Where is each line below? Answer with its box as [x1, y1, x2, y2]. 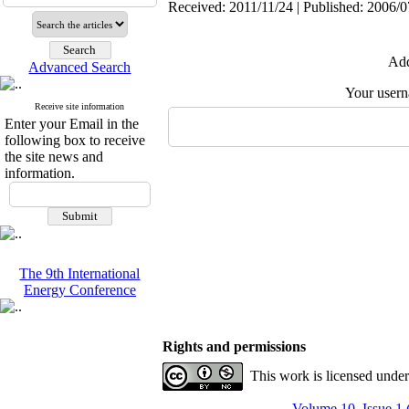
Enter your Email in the [5, 116, 139, 131]
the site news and [5, 149, 103, 164]
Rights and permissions [163, 339, 306, 354]
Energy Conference [24, 282, 136, 298]
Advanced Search [28, 59, 131, 75]
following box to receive [5, 132, 145, 148]
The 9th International [19, 266, 141, 281]
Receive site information [35, 101, 125, 111]
